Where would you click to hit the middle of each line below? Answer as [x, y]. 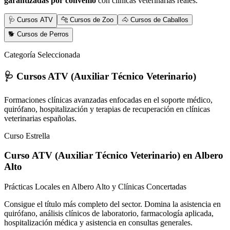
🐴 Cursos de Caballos [155, 20]
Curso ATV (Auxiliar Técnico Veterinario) [92, 156]
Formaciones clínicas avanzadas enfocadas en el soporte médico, [108, 100]
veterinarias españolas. [40, 118]
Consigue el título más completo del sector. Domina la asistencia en [112, 204]
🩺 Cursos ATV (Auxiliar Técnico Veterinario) [100, 76]
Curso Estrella [27, 136]
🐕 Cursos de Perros [39, 34]
